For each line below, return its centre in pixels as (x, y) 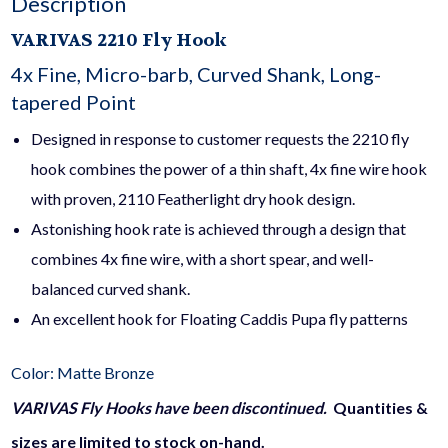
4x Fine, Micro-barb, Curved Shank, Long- (196, 74)
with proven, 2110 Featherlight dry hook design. (193, 199)
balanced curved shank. (111, 289)
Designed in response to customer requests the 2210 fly (220, 139)
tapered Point (74, 102)
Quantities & (381, 407)
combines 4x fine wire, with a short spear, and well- (203, 259)
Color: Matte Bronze (83, 373)
